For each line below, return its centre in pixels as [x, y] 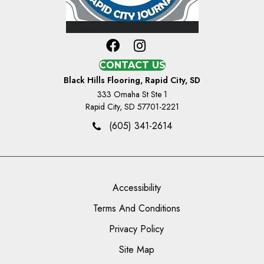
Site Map [136, 250]
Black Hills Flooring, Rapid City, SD [132, 80]
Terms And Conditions [136, 209]
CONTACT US [132, 65]
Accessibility [136, 188]
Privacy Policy [136, 229]
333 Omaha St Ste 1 [132, 95]
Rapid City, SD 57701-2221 [132, 107]
